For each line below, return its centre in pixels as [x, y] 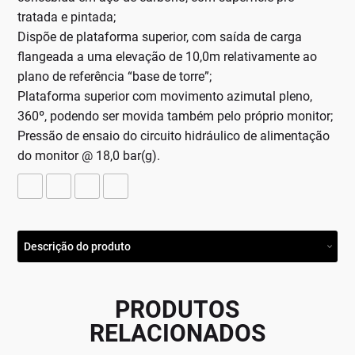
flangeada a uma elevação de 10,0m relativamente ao [168, 57]
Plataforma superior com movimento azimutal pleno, [165, 97]
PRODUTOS [177, 310]
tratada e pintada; [67, 17]
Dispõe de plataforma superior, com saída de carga [160, 37]
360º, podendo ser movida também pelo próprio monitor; [176, 116]
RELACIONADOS [177, 334]
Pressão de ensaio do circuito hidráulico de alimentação [174, 136]
